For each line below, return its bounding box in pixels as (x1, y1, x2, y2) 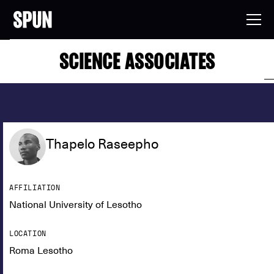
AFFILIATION (9, 183, 61, 192)
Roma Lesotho (9, 245, 73, 257)
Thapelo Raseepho (46, 136, 158, 152)
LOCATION (9, 229, 46, 238)
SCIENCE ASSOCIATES (59, 48, 215, 74)
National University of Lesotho (9, 199, 142, 211)
